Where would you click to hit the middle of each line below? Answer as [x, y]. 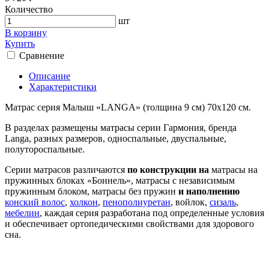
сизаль [223, 202]
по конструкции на [168, 169]
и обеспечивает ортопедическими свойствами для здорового [129, 223]
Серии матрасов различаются [66, 169]
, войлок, [190, 202]
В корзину [26, 32]
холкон [84, 202]
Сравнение [42, 55]
